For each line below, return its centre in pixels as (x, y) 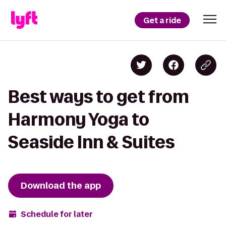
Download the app (61, 186)
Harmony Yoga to (79, 119)
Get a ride (162, 20)
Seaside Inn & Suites (91, 142)
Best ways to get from (99, 97)
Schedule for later (57, 214)
